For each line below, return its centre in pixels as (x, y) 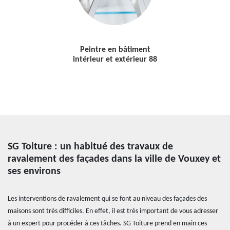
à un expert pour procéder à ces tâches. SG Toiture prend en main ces (107, 224)
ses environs (34, 171)
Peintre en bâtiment (115, 50)
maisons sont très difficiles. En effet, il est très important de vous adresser (113, 211)
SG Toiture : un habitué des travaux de (90, 147)
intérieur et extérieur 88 (115, 59)
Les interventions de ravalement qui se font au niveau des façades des (107, 199)
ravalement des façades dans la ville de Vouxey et (114, 159)
